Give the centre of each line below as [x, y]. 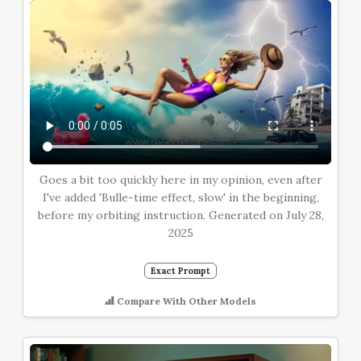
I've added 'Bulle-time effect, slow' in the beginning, [180, 197]
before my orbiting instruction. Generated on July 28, [180, 215]
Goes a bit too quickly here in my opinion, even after [180, 179]
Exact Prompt [180, 270]
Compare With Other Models [185, 301]
